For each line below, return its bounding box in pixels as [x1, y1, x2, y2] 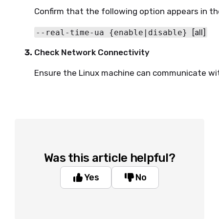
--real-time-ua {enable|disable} [36, 27, 193, 37]
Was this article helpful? [44, 151, 175, 165]
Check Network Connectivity [34, 47, 150, 58]
